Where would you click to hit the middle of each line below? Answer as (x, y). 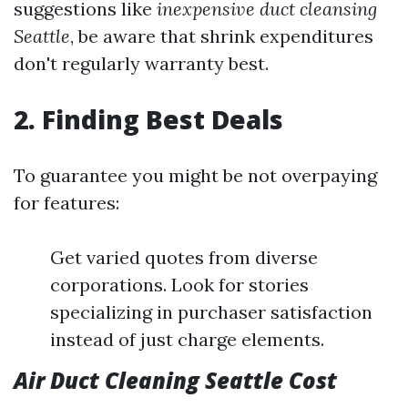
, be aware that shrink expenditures (222, 36)
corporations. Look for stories (179, 285)
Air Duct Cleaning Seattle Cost (175, 380)
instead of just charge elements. (187, 339)
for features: (66, 203)
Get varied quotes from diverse (184, 257)
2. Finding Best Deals (148, 119)
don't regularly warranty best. (141, 63)
